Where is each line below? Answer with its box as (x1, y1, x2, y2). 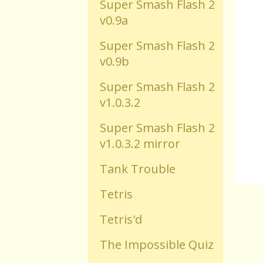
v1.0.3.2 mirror (100, 136, 180, 151)
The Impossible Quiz (100, 237, 214, 252)
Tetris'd (100, 211, 142, 227)
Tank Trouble (100, 161, 176, 177)
